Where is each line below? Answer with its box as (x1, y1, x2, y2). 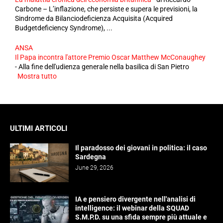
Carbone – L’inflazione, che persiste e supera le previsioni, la (15, 5, 198, 13)
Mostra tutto (17, 72, 57, 81)
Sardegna (75, 153, 106, 161)
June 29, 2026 (75, 164, 113, 172)
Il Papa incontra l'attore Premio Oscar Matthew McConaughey (15, 53, 206, 62)
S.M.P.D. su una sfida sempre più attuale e (75, 213, 207, 222)
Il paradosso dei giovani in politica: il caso (75, 144, 207, 152)
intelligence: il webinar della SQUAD (75, 204, 189, 213)
